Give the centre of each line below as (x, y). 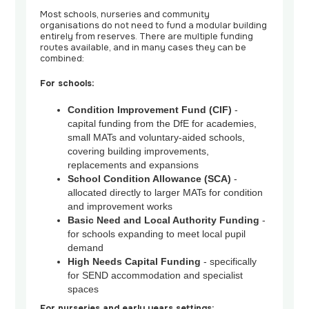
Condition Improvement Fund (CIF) (150, 110)
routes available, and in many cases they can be (143, 48)
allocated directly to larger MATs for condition (166, 193)
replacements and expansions (133, 165)
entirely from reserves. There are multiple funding (147, 37)
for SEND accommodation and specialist (156, 276)
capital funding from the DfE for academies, (162, 124)
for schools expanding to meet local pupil (157, 234)
